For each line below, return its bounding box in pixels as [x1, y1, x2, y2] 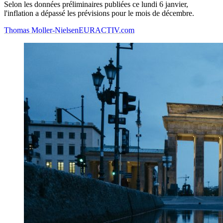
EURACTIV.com [79, 26, 134, 35]
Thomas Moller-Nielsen [4, 26, 79, 35]
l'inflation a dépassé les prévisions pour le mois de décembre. [4, 9, 194, 18]
